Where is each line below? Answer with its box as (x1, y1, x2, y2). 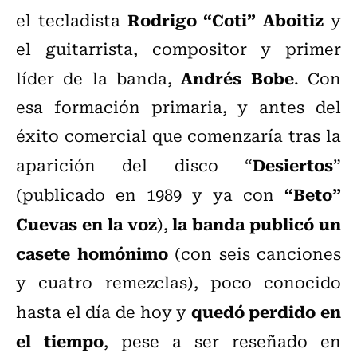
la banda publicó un (172, 210, 342, 237)
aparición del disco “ (16, 152, 253, 178)
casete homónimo (16, 240, 175, 266)
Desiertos (253, 151, 333, 178)
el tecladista (16, 7, 127, 33)
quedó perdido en (190, 298, 341, 324)
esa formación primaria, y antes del (16, 94, 341, 120)
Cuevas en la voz (16, 210, 157, 237)
